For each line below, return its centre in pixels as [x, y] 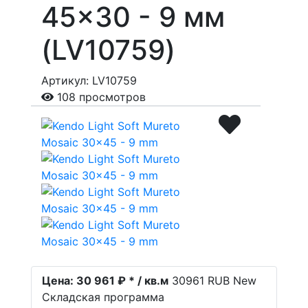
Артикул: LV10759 [89, 80]
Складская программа [103, 297]
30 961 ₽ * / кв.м [121, 280]
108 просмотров [100, 97]
